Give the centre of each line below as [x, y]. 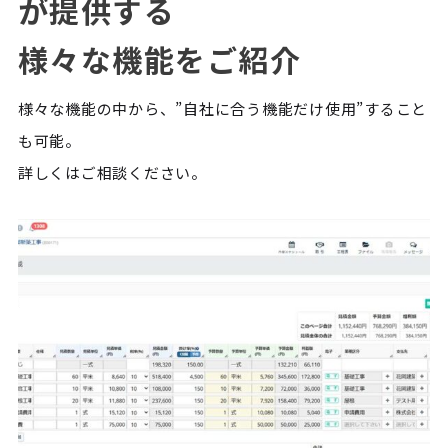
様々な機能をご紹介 [159, 59]
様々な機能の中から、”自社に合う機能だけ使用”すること [222, 109]
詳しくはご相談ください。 [112, 173]
